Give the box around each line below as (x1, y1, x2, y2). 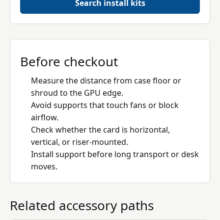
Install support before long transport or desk (31, 149, 199, 160)
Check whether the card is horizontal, (31, 124, 170, 135)
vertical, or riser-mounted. (31, 137, 128, 147)
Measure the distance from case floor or (31, 75, 181, 86)
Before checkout (20, 53, 118, 70)
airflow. (31, 112, 58, 123)
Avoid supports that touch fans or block (31, 100, 179, 110)
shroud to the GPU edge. (31, 87, 123, 98)
